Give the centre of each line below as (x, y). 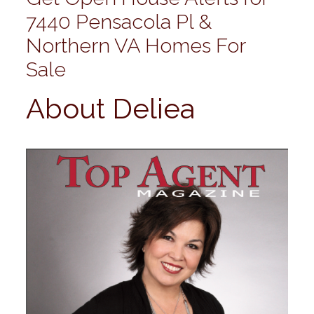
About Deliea (110, 109)
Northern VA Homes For (135, 46)
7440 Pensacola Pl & (118, 22)
